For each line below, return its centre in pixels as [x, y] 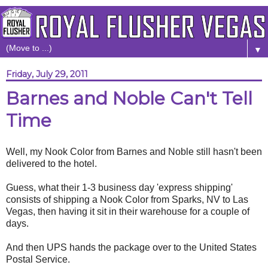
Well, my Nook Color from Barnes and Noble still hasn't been [134, 152]
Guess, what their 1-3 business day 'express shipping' [119, 188]
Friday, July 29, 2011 [47, 74]
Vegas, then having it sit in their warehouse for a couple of [128, 212]
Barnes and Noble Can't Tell [129, 99]
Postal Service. [38, 260]
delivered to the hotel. [51, 164]
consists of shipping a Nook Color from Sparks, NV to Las [127, 200]
